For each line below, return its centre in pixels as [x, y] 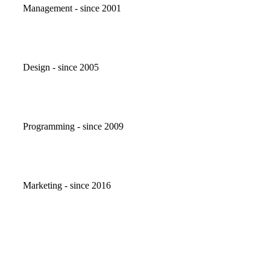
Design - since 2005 [61, 67]
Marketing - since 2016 [67, 186]
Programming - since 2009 [73, 127]
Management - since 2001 [72, 8]
